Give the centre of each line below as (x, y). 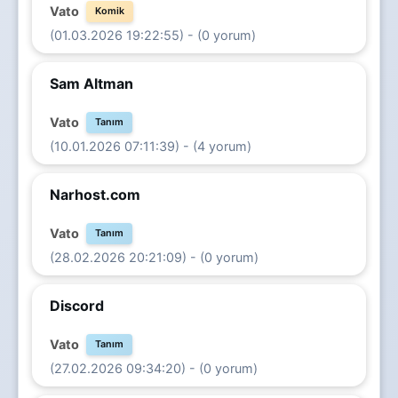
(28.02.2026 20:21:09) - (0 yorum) (154, 257)
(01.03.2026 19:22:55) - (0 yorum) (153, 35)
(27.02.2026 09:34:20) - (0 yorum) (154, 368)
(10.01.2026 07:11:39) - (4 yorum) (151, 146)
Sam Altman (92, 83)
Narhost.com (95, 194)
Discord (77, 305)
